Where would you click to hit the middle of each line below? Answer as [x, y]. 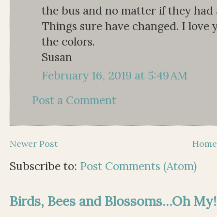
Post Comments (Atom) [138, 166]
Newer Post [34, 143]
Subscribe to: [45, 166]
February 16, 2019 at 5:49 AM [115, 76]
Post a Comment [74, 100]
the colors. [68, 41]
